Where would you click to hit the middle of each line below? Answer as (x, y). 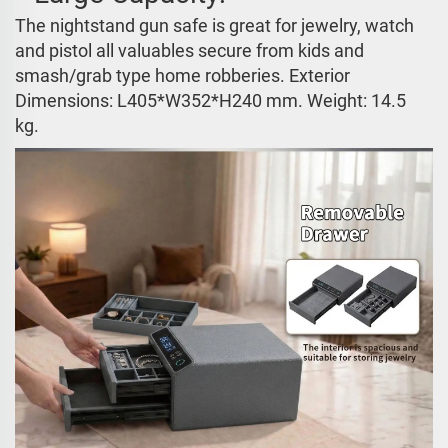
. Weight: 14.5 (352, 101)
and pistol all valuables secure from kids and (189, 51)
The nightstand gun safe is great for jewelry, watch (214, 26)
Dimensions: (66, 101)
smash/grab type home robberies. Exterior (182, 76)
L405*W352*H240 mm (207, 101)
